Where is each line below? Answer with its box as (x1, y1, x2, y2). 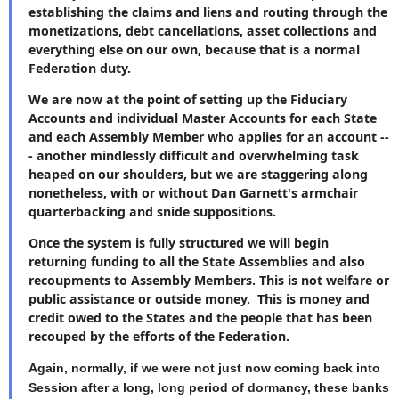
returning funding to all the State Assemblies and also (28, 253, 365, 271)
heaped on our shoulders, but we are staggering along (28, 165, 368, 183)
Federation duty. (28, 59, 138, 77)
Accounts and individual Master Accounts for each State (28, 109, 377, 126)
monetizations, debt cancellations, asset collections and (28, 21, 377, 39)
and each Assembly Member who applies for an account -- (28, 127, 389, 145)
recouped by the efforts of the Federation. (28, 328, 293, 346)
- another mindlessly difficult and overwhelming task (28, 146, 359, 164)
